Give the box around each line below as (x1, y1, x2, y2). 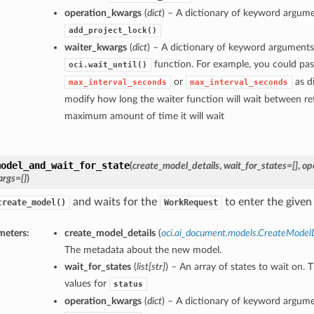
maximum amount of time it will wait (64, 111, 224, 122)
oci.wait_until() (68, 60, 147, 70)
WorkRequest (163, 198, 218, 208)
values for (64, 278, 109, 289)
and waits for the (69, 196, 160, 208)
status (113, 280, 143, 289)
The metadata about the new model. (64, 245, 221, 256)
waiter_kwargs (64, 42, 127, 53)
